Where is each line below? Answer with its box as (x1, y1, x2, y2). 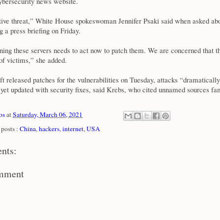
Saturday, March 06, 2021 (13, 110, 82, 119)
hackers (39, 124, 59, 133)
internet (62, 124, 83, 133)
